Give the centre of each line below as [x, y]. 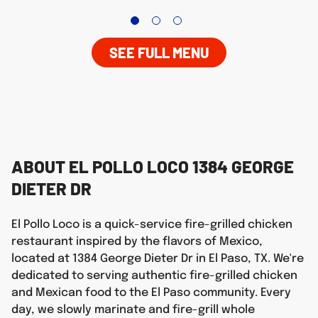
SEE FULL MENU [159, 53]
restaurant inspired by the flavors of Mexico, [137, 242]
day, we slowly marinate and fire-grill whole [133, 310]
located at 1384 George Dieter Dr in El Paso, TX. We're [158, 259]
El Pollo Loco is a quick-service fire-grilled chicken [152, 225]
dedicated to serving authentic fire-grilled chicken [154, 276]
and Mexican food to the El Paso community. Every [151, 293]
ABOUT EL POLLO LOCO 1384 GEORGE [153, 166]
